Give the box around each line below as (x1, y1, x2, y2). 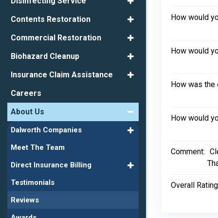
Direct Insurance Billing (11, 161, 91, 170)
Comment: (171, 147, 205, 156)
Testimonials (11, 178, 54, 187)
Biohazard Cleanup (11, 52, 79, 61)
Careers (11, 89, 41, 98)
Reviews (11, 196, 39, 205)
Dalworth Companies (11, 126, 82, 135)
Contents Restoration (11, 15, 91, 24)
